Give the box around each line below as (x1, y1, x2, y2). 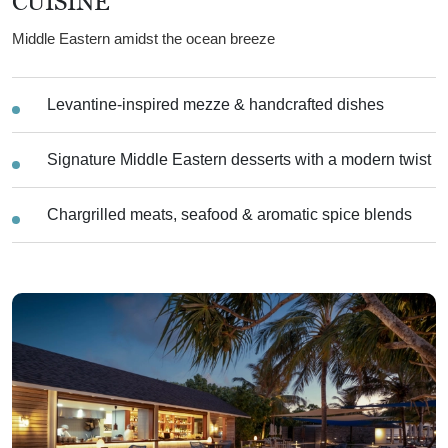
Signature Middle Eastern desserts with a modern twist (47, 150, 431, 168)
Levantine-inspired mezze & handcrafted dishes (47, 95, 384, 113)
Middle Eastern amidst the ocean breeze (12, 29, 275, 47)
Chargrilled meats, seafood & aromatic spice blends (47, 205, 412, 223)
